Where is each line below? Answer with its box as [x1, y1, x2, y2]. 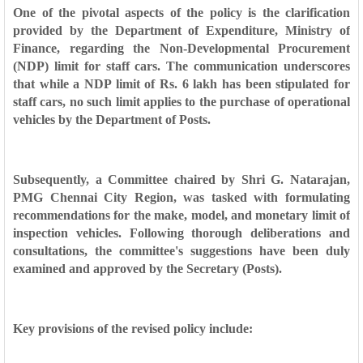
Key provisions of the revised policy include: [13, 322, 253, 335]
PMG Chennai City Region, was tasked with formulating [13, 190, 350, 204]
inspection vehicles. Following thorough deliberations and [13, 226, 350, 240]
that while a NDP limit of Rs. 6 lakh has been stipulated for [13, 77, 350, 91]
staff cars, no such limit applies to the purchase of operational [13, 95, 350, 109]
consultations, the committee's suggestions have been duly [13, 244, 350, 258]
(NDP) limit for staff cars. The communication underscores [13, 59, 350, 73]
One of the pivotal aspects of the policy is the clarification [13, 6, 350, 19]
